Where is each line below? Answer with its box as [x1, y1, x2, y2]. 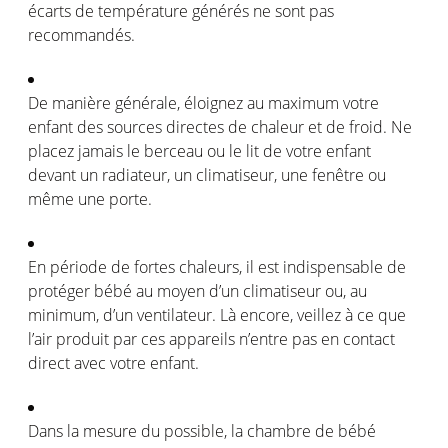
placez [28, 139, 74, 162]
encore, [236, 303, 297, 326]
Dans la [28, 419, 83, 442]
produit [56, 327, 109, 350]
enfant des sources [28, 115, 166, 138]
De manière [28, 91, 115, 114]
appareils [169, 327, 235, 350]
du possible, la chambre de [137, 419, 338, 442]
